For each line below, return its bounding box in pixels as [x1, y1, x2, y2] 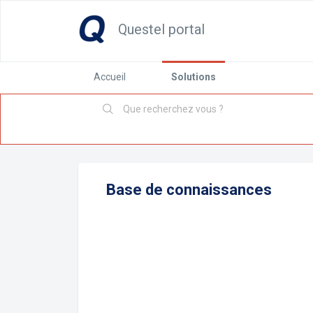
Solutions [171, 71, 216, 82]
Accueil [94, 71, 126, 82]
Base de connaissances [106, 181, 272, 198]
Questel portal [118, 21, 205, 38]
